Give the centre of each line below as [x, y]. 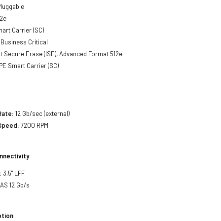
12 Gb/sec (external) [42, 113]
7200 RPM [34, 125]
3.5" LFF [13, 173]
